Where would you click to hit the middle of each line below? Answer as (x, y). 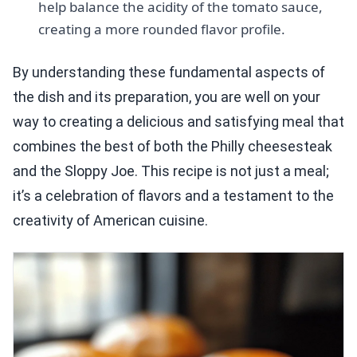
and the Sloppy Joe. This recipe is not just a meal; (171, 171)
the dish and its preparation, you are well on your (167, 96)
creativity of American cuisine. (110, 220)
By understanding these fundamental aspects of (169, 72)
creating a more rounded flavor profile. (162, 29)
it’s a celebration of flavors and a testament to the (173, 195)
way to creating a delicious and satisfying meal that (178, 121)
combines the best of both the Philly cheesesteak (173, 146)
